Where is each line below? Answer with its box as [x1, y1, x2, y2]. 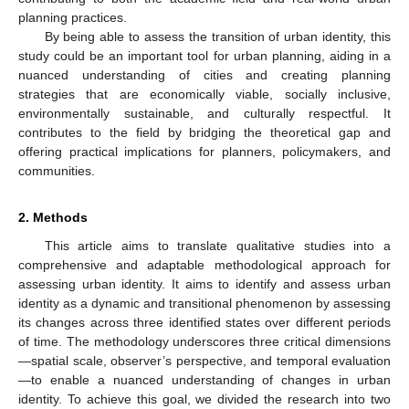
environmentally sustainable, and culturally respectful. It [18, 105, 391, 121]
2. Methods [18, 209, 88, 225]
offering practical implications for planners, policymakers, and [18, 143, 391, 159]
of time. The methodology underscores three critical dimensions [18, 333, 391, 349]
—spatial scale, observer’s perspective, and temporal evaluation [18, 352, 391, 368]
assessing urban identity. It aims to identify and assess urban [18, 276, 391, 291]
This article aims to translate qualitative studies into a [44, 237, 391, 253]
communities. [18, 163, 95, 178]
